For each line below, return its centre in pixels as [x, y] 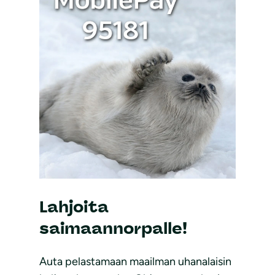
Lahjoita [74, 207]
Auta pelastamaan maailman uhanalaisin [135, 261]
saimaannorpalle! [113, 229]
